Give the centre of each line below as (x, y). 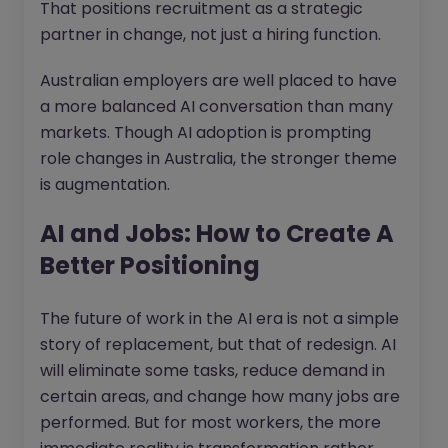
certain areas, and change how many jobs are (220, 397)
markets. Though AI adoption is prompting (205, 133)
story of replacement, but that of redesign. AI (218, 345)
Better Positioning (150, 266)
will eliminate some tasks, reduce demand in (212, 371)
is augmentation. (105, 185)
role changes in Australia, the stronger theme (218, 159)
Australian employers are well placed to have (218, 81)
